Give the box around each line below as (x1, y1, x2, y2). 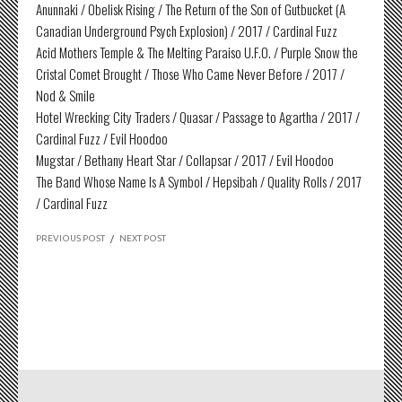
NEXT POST (119, 233, 166, 243)
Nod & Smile (36, 85, 95, 105)
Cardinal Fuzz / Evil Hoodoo (36, 128, 168, 148)
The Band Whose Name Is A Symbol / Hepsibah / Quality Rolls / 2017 (36, 171, 362, 191)
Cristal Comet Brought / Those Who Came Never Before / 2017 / (36, 64, 345, 83)
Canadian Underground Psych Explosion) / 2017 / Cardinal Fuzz (36, 21, 337, 40)
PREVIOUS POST (36, 233, 105, 243)
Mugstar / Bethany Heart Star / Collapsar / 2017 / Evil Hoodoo (36, 150, 334, 170)
